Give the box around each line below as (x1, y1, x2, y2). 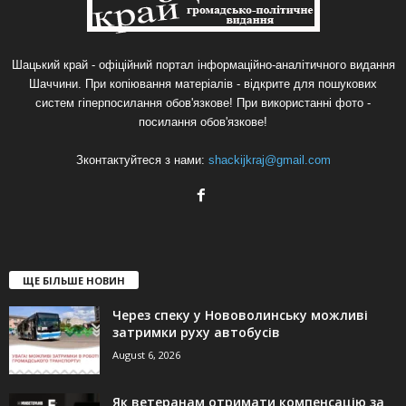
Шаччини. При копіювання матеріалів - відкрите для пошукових (29, 77, 377, 92)
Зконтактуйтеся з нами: (75, 153, 208, 168)
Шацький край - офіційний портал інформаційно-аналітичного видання (11, 58, 395, 72)
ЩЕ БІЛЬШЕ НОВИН (23, 274, 125, 288)
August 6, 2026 (112, 348, 180, 362)
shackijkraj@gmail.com (208, 153, 331, 168)
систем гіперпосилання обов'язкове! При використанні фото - (35, 96, 371, 111)
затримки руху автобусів (112, 324, 280, 342)
